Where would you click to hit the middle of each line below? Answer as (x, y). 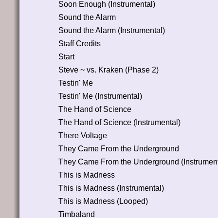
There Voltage (82, 135)
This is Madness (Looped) (103, 201)
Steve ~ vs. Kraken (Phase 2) (108, 70)
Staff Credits (79, 43)
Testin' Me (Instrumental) (100, 96)
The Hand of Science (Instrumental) (119, 122)
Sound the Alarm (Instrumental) (111, 30)
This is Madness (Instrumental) (111, 188)
